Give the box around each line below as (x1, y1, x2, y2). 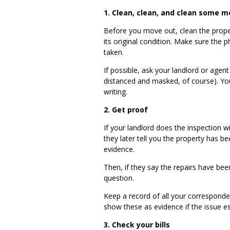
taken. (104, 47, 128, 57)
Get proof (112, 105, 148, 115)
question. (104, 173, 136, 183)
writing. (104, 87, 131, 97)
